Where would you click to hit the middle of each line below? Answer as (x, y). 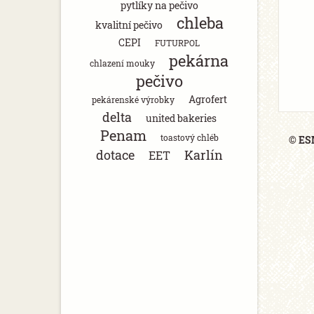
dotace (115, 155)
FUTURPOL (177, 43)
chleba (200, 23)
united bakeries (181, 118)
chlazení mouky (122, 63)
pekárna (199, 61)
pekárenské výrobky (133, 100)
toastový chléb (189, 137)
